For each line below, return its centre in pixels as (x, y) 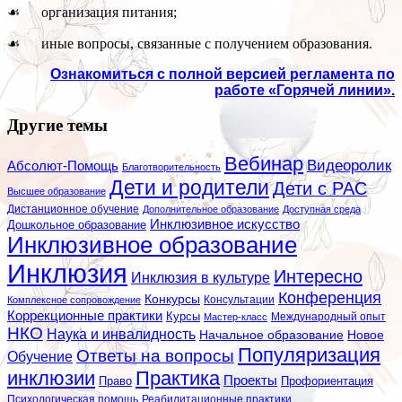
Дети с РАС (320, 188)
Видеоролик (349, 165)
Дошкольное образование (77, 225)
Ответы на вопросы (155, 355)
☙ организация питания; (92, 13)
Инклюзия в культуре (201, 277)
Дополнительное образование (211, 209)
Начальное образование (271, 335)
